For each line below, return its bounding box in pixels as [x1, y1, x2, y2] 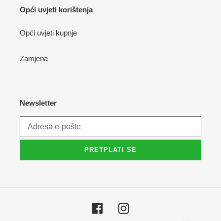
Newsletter [20, 99, 57, 108]
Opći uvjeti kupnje [20, 29, 77, 37]
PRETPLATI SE [84, 146, 137, 154]
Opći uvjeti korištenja [20, 5, 93, 14]
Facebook [103, 203, 135, 212]
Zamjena [20, 54, 48, 63]
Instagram [129, 203, 161, 212]
